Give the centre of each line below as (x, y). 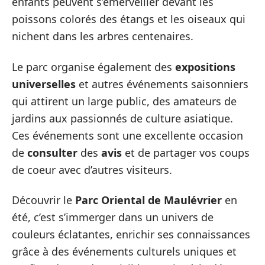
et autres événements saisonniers (162, 84)
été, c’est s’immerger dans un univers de (113, 217)
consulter (52, 152)
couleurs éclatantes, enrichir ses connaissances (131, 235)
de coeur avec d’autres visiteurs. (92, 169)
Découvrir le (43, 200)
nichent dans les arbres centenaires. (103, 36)
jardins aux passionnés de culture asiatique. (122, 118)
